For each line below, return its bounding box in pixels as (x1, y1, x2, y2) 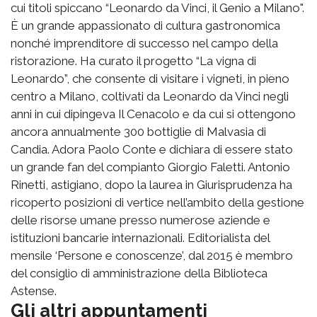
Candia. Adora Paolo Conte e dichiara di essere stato (11, 142, 293, 156)
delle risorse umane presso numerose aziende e (11, 213, 270, 227)
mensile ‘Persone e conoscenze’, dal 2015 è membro (11, 248, 293, 263)
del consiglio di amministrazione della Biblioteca (11, 266, 267, 280)
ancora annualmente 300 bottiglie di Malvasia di (11, 125, 266, 139)
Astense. (11, 284, 57, 298)
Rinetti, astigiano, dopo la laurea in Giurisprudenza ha (11, 178, 292, 192)
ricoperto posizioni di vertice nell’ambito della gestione (11, 195, 304, 209)
